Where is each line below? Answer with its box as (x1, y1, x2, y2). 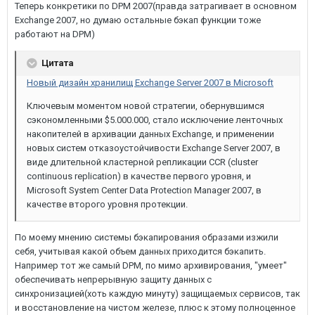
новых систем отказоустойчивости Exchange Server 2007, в (27, 142, 281, 153)
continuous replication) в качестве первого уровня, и (27, 170, 251, 181)
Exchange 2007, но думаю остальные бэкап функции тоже (15, 14, 261, 25)
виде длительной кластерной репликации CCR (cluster (27, 156, 258, 167)
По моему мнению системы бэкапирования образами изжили (15, 231, 278, 243)
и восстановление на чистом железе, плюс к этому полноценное (15, 302, 295, 313)
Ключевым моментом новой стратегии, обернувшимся (27, 100, 264, 111)
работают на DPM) (15, 28, 95, 39)
